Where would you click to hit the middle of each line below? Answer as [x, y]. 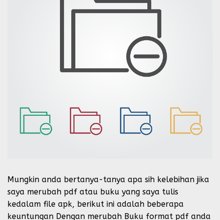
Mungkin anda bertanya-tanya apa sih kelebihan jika [108, 179]
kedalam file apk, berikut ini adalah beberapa [96, 204]
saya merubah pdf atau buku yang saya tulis [93, 192]
